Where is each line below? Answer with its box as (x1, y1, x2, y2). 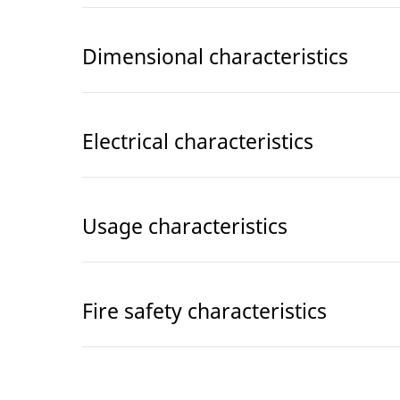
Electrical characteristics (82, 126, 313, 155)
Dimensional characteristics (82, 41, 348, 71)
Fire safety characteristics (82, 296, 327, 325)
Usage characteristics (82, 211, 287, 240)
